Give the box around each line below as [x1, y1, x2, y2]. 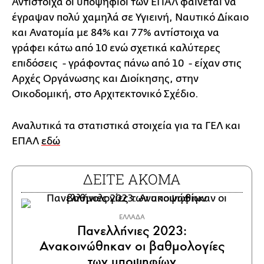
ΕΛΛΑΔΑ [119, 213, 145, 221]
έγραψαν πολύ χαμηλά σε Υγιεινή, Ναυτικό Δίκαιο [12, 11, 249, 23]
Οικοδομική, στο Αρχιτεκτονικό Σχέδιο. [12, 88, 199, 100]
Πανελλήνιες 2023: [77, 222, 187, 239]
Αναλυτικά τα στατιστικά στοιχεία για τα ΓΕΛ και [12, 120, 240, 131]
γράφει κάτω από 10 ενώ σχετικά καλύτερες [12, 42, 220, 54]
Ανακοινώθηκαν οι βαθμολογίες [39, 237, 225, 255]
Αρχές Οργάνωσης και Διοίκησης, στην [12, 72, 199, 84]
